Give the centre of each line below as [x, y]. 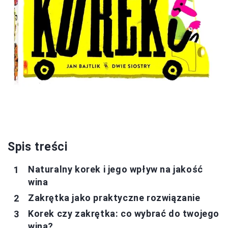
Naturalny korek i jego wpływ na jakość [116, 169]
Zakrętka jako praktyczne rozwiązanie [114, 198]
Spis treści [38, 147]
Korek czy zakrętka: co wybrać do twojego [124, 213]
